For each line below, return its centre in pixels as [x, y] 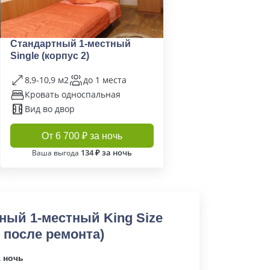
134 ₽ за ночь [106, 152]
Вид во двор [50, 109]
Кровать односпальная [73, 94]
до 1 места [105, 80]
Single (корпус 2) [50, 56]
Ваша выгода [56, 153]
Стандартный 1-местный [71, 44]
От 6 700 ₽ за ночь [82, 136]
